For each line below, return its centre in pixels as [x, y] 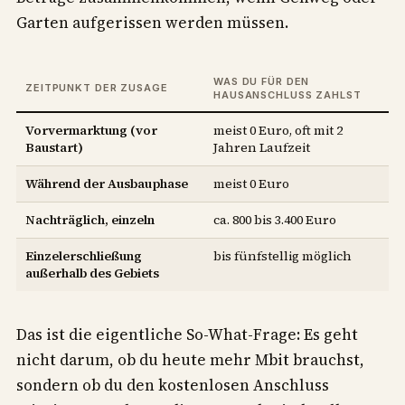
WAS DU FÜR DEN [262, 81]
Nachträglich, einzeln [90, 219]
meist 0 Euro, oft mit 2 [278, 130]
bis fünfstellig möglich [283, 255]
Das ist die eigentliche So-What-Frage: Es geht [187, 334]
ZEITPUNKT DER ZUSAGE [97, 87]
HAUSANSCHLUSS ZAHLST [287, 94]
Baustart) [54, 147]
